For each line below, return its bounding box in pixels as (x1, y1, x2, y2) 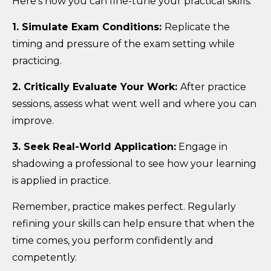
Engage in (176, 140, 227, 152)
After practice (180, 80, 246, 93)
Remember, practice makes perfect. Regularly (12, 200, 236, 212)
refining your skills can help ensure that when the (12, 217, 255, 229)
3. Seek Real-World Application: (12, 140, 176, 152)
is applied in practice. (12, 174, 111, 186)
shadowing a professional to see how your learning (12, 157, 256, 169)
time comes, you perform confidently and (12, 234, 214, 246)
